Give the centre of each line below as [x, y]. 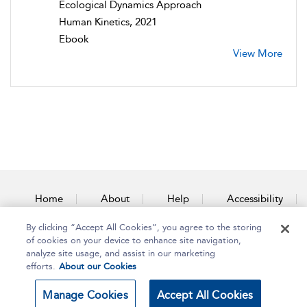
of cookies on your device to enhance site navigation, [134, 240]
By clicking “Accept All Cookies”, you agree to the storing [144, 227]
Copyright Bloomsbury [70, 293]
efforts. [41, 266]
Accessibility [255, 198]
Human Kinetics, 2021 [108, 22]
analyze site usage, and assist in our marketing [121, 253]
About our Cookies [98, 266]
